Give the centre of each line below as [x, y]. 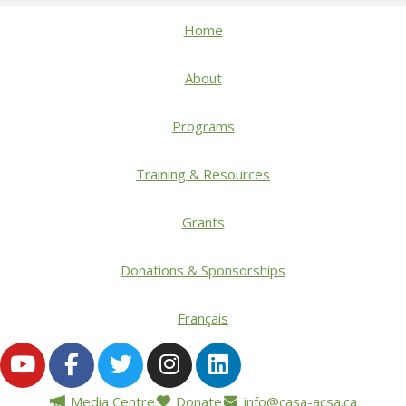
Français [203, 318]
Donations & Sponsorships [203, 270]
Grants [203, 222]
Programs [203, 126]
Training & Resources [203, 174]
